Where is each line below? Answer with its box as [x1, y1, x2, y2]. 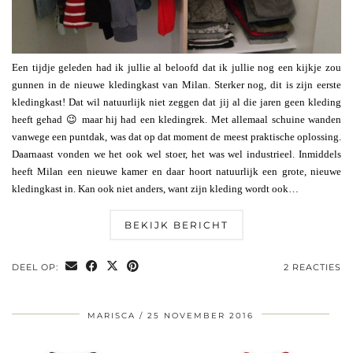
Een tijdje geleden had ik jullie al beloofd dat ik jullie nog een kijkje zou [12, 61, 341, 74]
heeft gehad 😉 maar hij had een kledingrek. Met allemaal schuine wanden [12, 113, 341, 126]
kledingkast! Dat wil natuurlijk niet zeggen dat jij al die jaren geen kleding [12, 96, 341, 109]
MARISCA [87, 310, 136, 321]
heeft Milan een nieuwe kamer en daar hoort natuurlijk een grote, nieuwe [12, 165, 341, 178]
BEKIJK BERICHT [124, 219, 229, 232]
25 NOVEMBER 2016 [147, 310, 254, 321]
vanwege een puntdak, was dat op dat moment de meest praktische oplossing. [12, 131, 341, 143]
